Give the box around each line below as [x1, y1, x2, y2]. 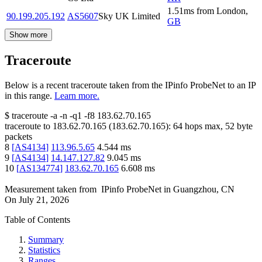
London [216, 6, 246, 16]
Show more [9, 30, 47, 40]
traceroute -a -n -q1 [12, 111, 82, 121]
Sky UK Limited [98, 11, 160, 22]
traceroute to [5, 121, 50, 132]
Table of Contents [5, 215, 70, 225]
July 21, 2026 [19, 195, 69, 205]
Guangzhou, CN [173, 184, 235, 195]
